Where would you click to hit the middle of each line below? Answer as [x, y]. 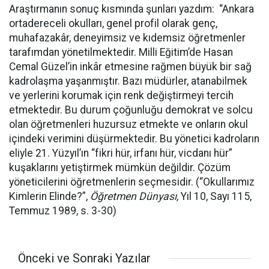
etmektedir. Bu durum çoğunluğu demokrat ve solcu [131, 110]
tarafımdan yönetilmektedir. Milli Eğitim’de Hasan [121, 52]
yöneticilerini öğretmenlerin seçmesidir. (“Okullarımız [132, 182]
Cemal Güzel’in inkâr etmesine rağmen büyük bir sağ [130, 67]
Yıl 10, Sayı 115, [215, 196]
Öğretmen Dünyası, [134, 196]
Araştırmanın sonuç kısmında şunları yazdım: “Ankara [131, 9]
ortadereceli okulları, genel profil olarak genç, [113, 23]
